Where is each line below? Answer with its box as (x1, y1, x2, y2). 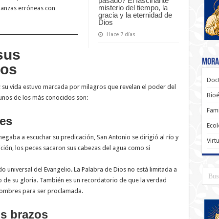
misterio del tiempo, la (98, 3, 168, 12)
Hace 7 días (106, 31, 135, 38)
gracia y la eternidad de (98, 10, 172, 19)
